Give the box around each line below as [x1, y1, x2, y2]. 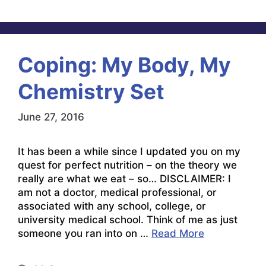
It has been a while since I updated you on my [18, 145, 240, 158]
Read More [151, 227, 204, 240]
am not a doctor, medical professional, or [18, 186, 217, 199]
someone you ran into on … [18, 227, 151, 240]
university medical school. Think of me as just [18, 214, 237, 226]
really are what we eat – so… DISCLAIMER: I [18, 173, 231, 185]
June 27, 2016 [18, 111, 84, 123]
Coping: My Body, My [18, 52, 231, 77]
